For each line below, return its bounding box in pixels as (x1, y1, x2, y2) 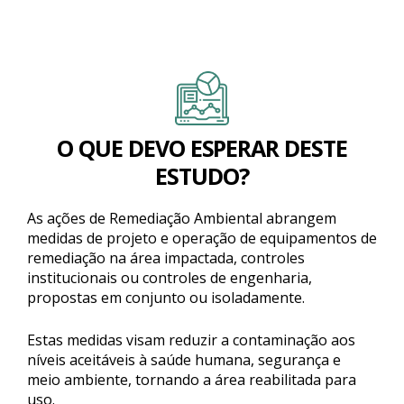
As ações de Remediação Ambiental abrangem (27, 208, 336, 228)
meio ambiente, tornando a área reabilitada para (27, 370, 356, 390)
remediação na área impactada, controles (27, 248, 305, 268)
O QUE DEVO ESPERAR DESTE (56, 133, 348, 163)
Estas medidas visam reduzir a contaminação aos (27, 330, 355, 350)
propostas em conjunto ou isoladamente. (27, 288, 305, 308)
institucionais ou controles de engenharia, (27, 268, 312, 288)
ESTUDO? (155, 161, 249, 191)
